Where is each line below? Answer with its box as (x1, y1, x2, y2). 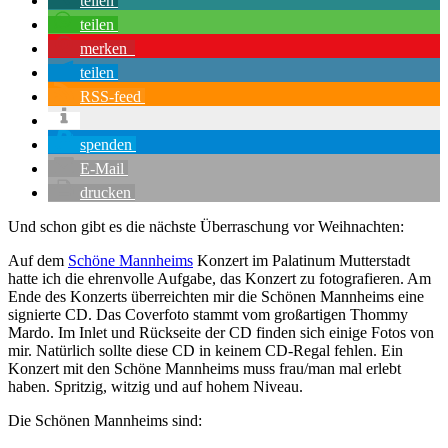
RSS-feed (80, 88, 141, 105)
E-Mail (80, 160, 124, 177)
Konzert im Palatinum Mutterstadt (193, 252, 410, 269)
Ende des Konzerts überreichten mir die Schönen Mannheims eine (8, 288, 424, 305)
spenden (80, 136, 132, 153)
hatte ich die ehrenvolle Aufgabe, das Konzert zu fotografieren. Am (8, 270, 431, 287)
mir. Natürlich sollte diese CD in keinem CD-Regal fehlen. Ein (8, 342, 403, 359)
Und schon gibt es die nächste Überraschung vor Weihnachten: (8, 218, 404, 235)
